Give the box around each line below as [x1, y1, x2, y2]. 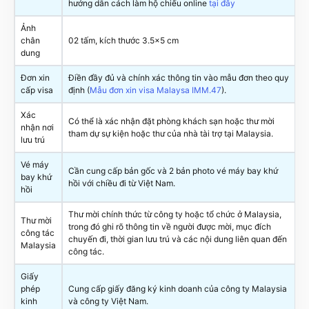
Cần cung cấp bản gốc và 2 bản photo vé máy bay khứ [68, 165, 278, 176]
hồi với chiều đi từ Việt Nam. [68, 177, 175, 188]
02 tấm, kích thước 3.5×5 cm [68, 34, 179, 46]
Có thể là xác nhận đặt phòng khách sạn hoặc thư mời [68, 115, 275, 126]
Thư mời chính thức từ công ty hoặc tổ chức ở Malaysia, [68, 208, 281, 219]
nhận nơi [21, 121, 54, 132]
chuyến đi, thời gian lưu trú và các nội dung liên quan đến [68, 233, 287, 244]
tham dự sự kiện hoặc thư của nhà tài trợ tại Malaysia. [68, 128, 273, 139]
